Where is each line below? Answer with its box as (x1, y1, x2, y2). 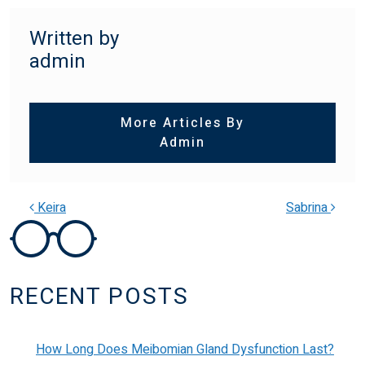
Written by (29, 24, 119, 53)
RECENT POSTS (10, 279, 189, 314)
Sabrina (286, 197, 331, 218)
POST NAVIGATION (29, 254, 247, 288)
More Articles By (121, 112, 244, 133)
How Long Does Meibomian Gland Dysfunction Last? (36, 339, 334, 359)
